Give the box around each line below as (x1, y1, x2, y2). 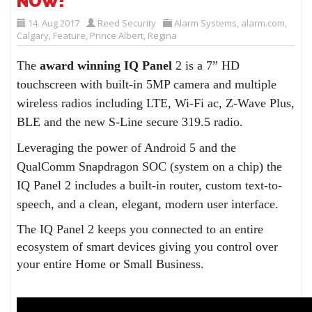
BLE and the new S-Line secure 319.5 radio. (17, 115, 244, 130)
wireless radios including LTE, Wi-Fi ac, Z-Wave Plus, (17, 96, 295, 111)
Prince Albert (90, 29, 144, 42)
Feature (53, 29, 86, 42)
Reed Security (97, 17, 157, 30)
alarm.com (241, 17, 286, 30)
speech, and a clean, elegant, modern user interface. (17, 197, 283, 212)
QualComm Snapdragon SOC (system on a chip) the (17, 159, 283, 174)
